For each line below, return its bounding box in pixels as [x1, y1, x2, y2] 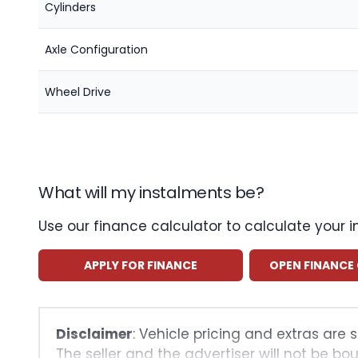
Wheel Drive [45, 84, 111, 100]
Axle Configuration [45, 42, 148, 58]
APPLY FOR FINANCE [84, 257, 197, 273]
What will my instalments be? [38, 181, 264, 204]
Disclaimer [56, 324, 133, 344]
